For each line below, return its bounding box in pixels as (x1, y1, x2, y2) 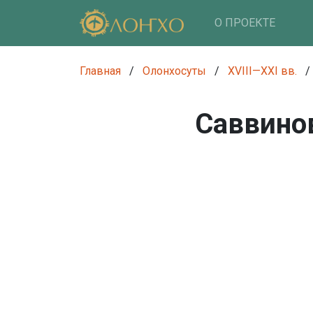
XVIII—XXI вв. (228, 64, 297, 78)
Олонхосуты (143, 64, 206, 78)
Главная (80, 64, 121, 78)
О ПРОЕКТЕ (214, 16, 275, 29)
